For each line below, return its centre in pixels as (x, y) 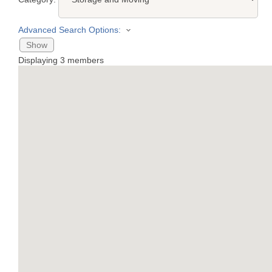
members (84, 60)
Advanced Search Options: (70, 30)
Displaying (39, 60)
